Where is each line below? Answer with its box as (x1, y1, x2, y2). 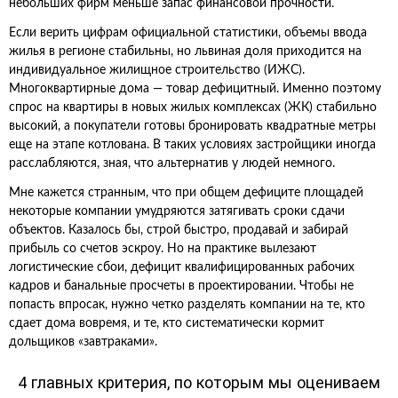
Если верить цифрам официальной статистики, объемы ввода (9, 27, 367, 39)
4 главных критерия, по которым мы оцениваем (18, 373, 380, 392)
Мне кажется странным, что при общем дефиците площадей (9, 187, 363, 199)
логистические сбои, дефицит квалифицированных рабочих (9, 261, 354, 274)
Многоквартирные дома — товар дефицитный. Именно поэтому (9, 83, 381, 95)
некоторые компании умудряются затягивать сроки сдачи (9, 205, 345, 218)
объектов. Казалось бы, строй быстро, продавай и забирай (9, 224, 348, 236)
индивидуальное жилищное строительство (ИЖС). (9, 64, 305, 76)
